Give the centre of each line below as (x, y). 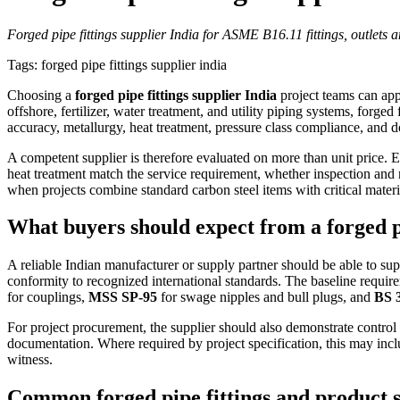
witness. (30, 360)
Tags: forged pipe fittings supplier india (117, 64)
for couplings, (48, 297)
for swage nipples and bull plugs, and (266, 297)
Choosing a (41, 95)
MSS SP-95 (123, 297)
